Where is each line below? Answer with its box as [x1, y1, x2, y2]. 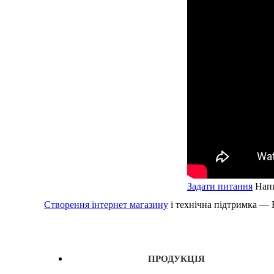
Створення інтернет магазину [44, 199, 168, 210]
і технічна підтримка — [168, 199, 272, 210]
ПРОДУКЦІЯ [148, 254, 205, 264]
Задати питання [187, 181, 253, 191]
